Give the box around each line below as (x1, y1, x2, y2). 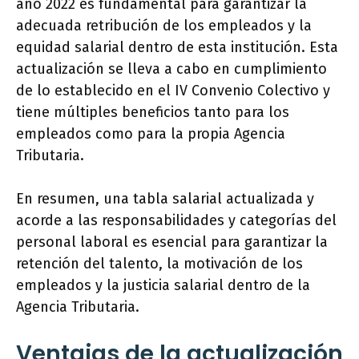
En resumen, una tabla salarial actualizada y (16, 190, 314, 208)
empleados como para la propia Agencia (16, 125, 285, 143)
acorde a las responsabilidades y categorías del (16, 212, 337, 230)
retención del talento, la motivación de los (16, 255, 303, 273)
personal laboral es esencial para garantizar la (16, 233, 328, 252)
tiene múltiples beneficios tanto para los (16, 103, 289, 122)
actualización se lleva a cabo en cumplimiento (16, 60, 327, 79)
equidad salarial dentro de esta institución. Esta (16, 38, 338, 57)
